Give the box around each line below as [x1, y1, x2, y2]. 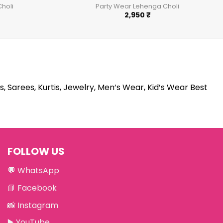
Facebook [17, 182, 57, 194]
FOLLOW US [7, 144, 65, 159]
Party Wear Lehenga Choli [96, 1, 180, 11]
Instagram [17, 199, 58, 211]
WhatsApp [17, 165, 59, 177]
